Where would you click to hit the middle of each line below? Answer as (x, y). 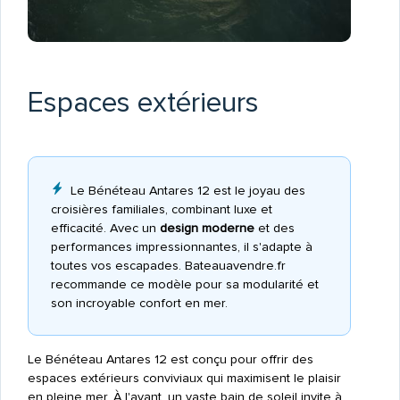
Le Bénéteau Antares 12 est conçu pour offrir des (170, 359)
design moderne (207, 228)
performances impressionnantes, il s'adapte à (181, 246)
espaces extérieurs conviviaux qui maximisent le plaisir (184, 378)
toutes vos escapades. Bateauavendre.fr (168, 265)
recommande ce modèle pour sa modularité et (184, 284)
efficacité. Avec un (105, 228)
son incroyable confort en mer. (139, 303)
